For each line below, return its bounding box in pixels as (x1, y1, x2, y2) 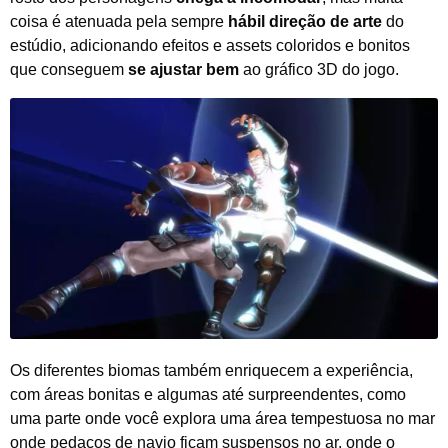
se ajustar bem (128, 61, 239, 79)
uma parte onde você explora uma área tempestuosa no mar (10, 410, 435, 428)
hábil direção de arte (228, 13, 382, 31)
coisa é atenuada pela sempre (10, 13, 228, 31)
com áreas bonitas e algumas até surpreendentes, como (10, 386, 406, 404)
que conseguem (10, 61, 128, 79)
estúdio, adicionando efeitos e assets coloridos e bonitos (10, 37, 410, 55)
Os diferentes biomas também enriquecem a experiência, (10, 362, 413, 380)
